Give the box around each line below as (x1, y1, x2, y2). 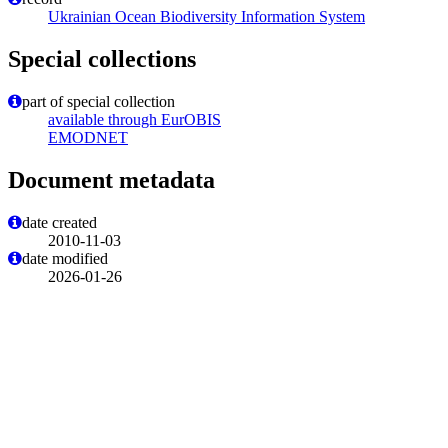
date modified (22, 250, 108, 268)
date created (22, 214, 97, 232)
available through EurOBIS (48, 111, 221, 129)
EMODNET (48, 129, 128, 147)
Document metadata (8, 167, 215, 194)
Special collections (8, 46, 196, 73)
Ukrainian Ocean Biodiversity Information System (48, 8, 365, 26)
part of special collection (22, 93, 175, 111)
